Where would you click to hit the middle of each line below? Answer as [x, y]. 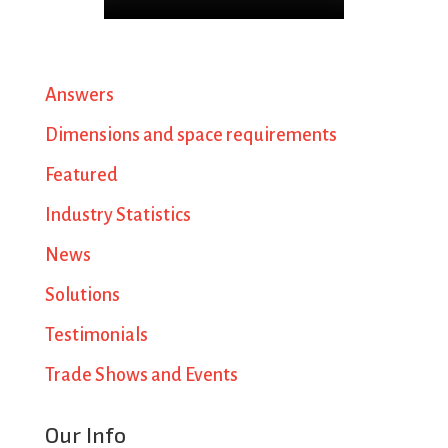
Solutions [82, 295]
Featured [81, 175]
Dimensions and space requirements [190, 135]
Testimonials [96, 335]
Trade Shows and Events [141, 375]
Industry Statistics [117, 215]
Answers [79, 95]
